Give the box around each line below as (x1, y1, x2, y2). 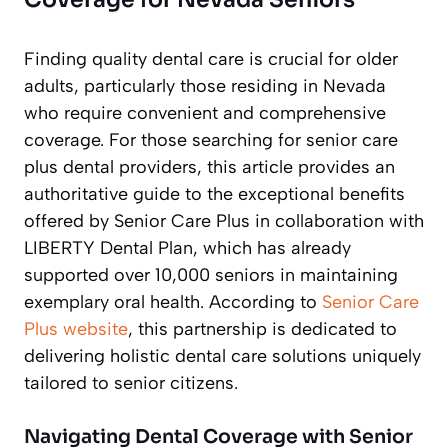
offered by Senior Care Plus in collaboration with (24, 210, 424, 233)
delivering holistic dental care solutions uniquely (24, 345, 421, 368)
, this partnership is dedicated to (128, 318, 397, 341)
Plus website (24, 318, 128, 341)
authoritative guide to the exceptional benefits (24, 183, 405, 206)
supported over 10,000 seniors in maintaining (24, 264, 398, 287)
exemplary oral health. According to (24, 291, 322, 314)
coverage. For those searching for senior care (24, 129, 398, 152)
